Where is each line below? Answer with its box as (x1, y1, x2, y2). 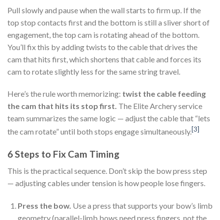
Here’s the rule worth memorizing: (7, 89, 122, 99)
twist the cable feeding (122, 89, 206, 99)
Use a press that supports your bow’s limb (71, 201, 213, 210)
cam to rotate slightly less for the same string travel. (7, 66, 180, 76)
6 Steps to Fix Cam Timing (7, 148, 119, 160)
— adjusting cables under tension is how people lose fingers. (7, 178, 205, 188)
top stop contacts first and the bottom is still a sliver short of (7, 17, 210, 27)
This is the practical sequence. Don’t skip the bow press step (7, 166, 207, 176)
